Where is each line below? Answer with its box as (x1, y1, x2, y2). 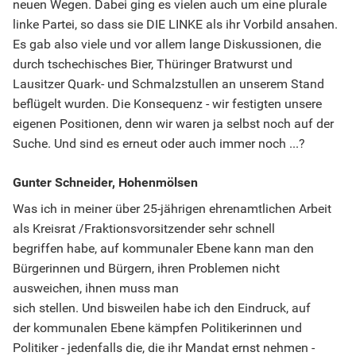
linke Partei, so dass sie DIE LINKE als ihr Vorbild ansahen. (13, 17, 338, 33)
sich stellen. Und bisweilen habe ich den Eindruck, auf (13, 300, 311, 316)
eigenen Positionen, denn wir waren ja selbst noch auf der (13, 116, 334, 132)
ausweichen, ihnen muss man (13, 281, 179, 296)
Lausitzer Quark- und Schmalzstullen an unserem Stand (13, 76, 324, 92)
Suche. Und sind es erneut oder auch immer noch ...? (13, 136, 305, 152)
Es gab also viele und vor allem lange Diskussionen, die (13, 37, 321, 52)
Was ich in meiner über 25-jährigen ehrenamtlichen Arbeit (13, 201, 331, 217)
